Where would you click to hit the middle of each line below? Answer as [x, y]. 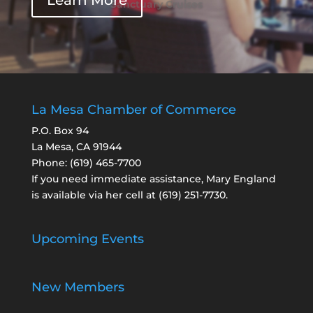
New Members [78, 287]
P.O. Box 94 [60, 131]
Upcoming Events [87, 239]
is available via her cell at [95, 195]
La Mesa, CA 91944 [76, 147]
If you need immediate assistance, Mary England [153, 179]
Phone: [50, 163]
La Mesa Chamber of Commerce [133, 110]
